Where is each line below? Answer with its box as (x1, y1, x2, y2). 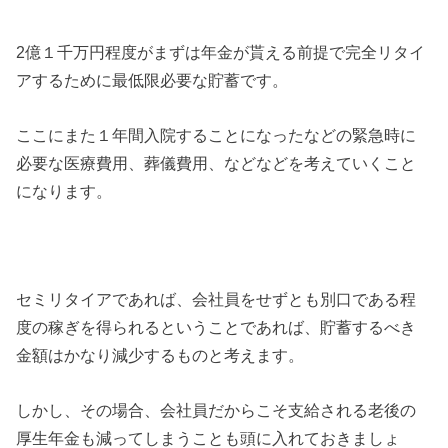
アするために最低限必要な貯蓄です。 (16, 71, 289, 90)
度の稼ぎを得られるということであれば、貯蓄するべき (16, 318, 417, 337)
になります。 (16, 181, 113, 200)
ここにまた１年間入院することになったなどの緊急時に (16, 125, 417, 144)
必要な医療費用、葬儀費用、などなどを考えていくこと (16, 153, 417, 172)
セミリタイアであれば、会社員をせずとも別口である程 (16, 290, 417, 309)
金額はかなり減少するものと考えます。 (16, 346, 305, 365)
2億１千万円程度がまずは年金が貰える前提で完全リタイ (16, 43, 426, 62)
